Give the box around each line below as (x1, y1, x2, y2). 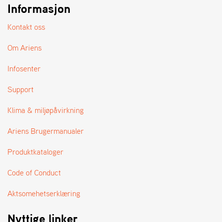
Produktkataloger (7, 145, 63, 158)
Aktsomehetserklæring (7, 187, 80, 199)
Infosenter (7, 62, 41, 74)
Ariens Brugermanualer (7, 124, 84, 137)
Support (7, 83, 34, 95)
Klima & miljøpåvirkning (7, 104, 84, 116)
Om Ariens (7, 41, 42, 54)
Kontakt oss (7, 20, 45, 33)
